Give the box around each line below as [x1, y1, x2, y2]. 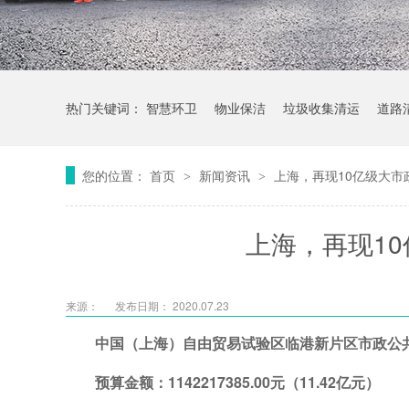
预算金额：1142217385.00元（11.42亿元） [95, 372, 380, 393]
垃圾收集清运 [283, 99, 360, 117]
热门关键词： [66, 99, 146, 117]
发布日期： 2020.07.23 [115, 298, 229, 313]
